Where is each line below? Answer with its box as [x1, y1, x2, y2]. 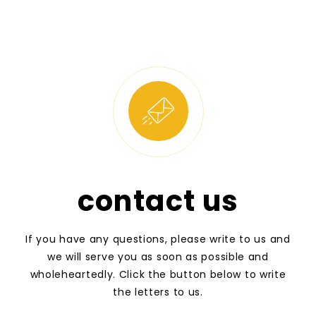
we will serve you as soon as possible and [47, 250, 269, 265]
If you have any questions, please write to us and [25, 232, 291, 247]
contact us [77, 181, 239, 221]
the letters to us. [113, 285, 203, 300]
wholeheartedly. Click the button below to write [30, 267, 286, 282]
